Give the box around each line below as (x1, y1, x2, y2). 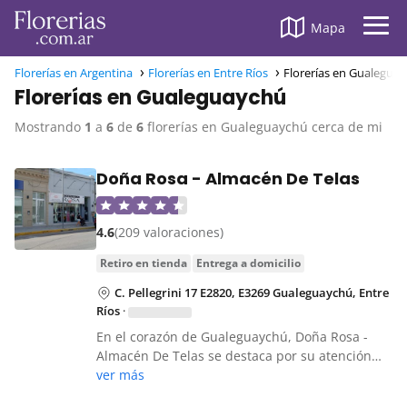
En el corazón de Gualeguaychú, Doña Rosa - (96, 328, 368, 346)
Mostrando (15, 118, 84, 136)
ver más (96, 366, 144, 384)
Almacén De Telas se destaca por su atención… (96, 347, 382, 365)
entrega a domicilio (203, 255, 302, 272)
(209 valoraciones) (114, 223, 223, 242)
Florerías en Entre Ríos (148, 65, 268, 82)
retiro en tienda (107, 255, 187, 272)
